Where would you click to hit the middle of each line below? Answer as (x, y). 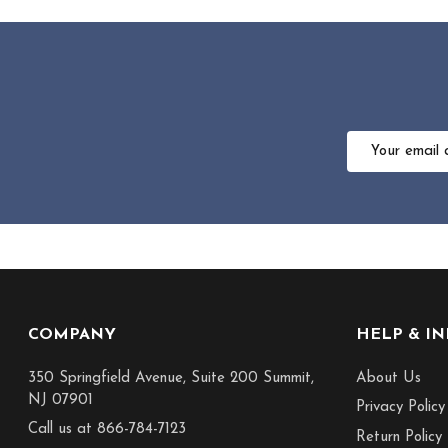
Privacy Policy (400, 408)
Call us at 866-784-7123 (106, 430)
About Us (388, 378)
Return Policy (398, 437)
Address (373, 163)
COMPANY (71, 335)
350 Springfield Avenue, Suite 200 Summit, (170, 378)
